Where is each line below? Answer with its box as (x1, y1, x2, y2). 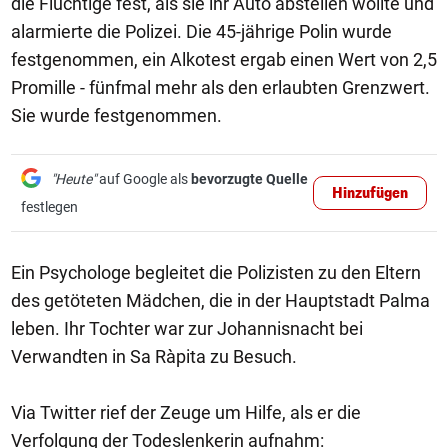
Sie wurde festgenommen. (11, 105, 222, 126)
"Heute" (51, 171, 96, 187)
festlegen (21, 199, 78, 215)
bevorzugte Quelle (191, 171, 308, 187)
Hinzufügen (332, 184, 408, 203)
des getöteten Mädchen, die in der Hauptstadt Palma (11, 290, 430, 311)
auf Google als (96, 171, 191, 187)
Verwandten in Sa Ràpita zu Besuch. (11, 346, 297, 367)
